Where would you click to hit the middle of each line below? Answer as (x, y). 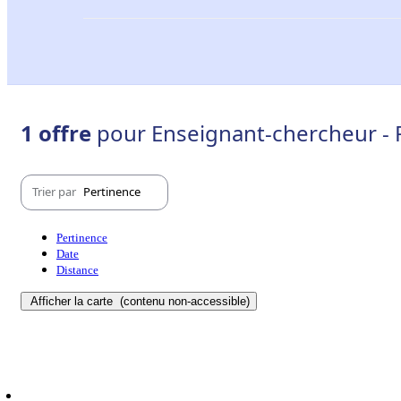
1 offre (59, 132)
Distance (77, 269)
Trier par (55, 192)
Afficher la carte (73, 301)
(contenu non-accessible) (183, 301)
